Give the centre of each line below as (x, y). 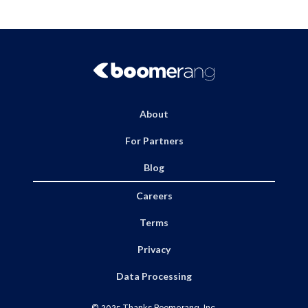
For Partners (154, 141)
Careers (154, 196)
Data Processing (154, 276)
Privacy (154, 250)
